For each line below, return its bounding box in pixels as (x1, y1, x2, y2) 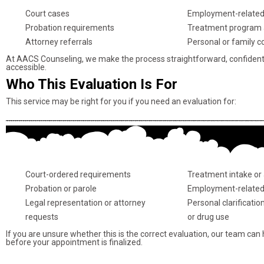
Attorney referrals (25, 37, 93, 47)
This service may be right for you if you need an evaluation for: (6, 96, 236, 106)
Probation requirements (25, 22, 114, 32)
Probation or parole (25, 183, 97, 193)
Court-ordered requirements (25, 169, 131, 179)
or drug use (187, 212, 229, 222)
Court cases (25, 8, 70, 18)
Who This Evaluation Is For (6, 75, 177, 93)
